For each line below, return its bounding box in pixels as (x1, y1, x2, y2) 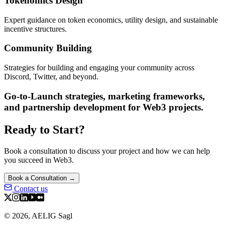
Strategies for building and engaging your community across (4, 63, 194, 72)
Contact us (14, 184, 48, 193)
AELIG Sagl (32, 211, 72, 220)
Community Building (4, 43, 92, 54)
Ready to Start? (4, 123, 85, 136)
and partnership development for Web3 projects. (4, 101, 203, 113)
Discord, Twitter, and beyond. (4, 72, 98, 81)
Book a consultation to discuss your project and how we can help (4, 146, 210, 155)
